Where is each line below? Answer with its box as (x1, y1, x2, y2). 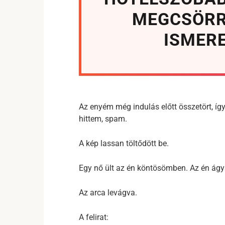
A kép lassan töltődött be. (79, 139, 169, 148)
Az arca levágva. (79, 188, 137, 197)
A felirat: (79, 212, 108, 222)
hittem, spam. (79, 114, 127, 124)
